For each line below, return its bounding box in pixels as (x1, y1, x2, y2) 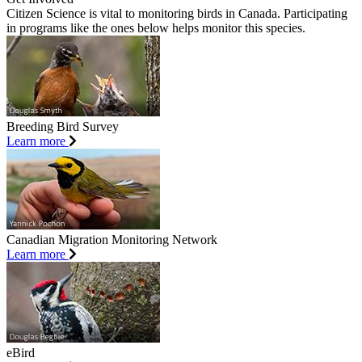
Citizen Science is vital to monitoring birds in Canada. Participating (6, 6, 347, 21)
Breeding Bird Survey (6, 120, 119, 134)
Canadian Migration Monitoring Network (6, 233, 217, 247)
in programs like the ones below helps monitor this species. (6, 21, 305, 36)
